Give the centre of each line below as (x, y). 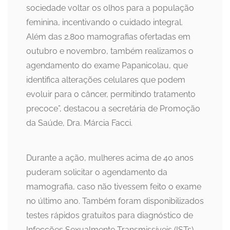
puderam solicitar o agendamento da (97, 172)
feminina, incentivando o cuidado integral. (104, 23)
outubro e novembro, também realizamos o (110, 51)
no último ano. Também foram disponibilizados (115, 201)
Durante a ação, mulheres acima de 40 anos (110, 158)
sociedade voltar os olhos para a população (110, 8)
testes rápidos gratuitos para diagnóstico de (110, 216)
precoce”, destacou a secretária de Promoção (113, 109)
